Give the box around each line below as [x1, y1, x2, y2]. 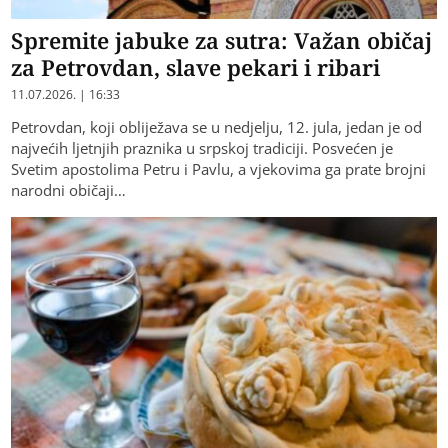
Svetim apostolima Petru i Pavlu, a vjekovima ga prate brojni [11, 158, 427, 179]
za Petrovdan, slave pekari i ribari [11, 51, 381, 82]
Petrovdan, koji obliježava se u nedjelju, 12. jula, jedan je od [11, 116, 423, 137]
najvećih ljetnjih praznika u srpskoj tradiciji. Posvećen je [11, 137, 394, 158]
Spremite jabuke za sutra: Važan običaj [11, 24, 433, 55]
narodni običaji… [11, 179, 127, 200]
